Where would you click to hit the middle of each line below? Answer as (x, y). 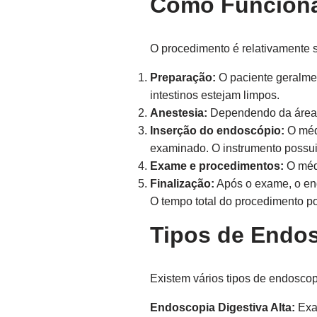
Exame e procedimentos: (217, 166)
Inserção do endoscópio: (217, 131)
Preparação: (183, 77)
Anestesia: (179, 113)
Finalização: (182, 184)
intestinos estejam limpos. (215, 95)
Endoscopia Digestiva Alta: (223, 307)
